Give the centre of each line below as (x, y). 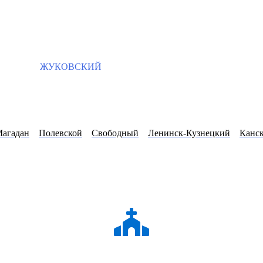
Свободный (115, 133)
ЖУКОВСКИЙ (70, 67)
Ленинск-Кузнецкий (189, 133)
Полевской (60, 133)
